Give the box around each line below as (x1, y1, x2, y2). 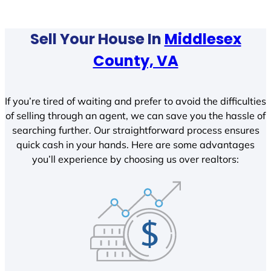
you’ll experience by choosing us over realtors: (32, 153, 239, 166)
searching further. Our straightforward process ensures (11, 124, 260, 137)
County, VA (93, 50, 178, 71)
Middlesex (164, 28, 241, 49)
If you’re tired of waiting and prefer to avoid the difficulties (5, 95, 266, 108)
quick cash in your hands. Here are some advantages (16, 139, 255, 151)
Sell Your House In (30, 28, 165, 49)
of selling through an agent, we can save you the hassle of (5, 109, 266, 122)
